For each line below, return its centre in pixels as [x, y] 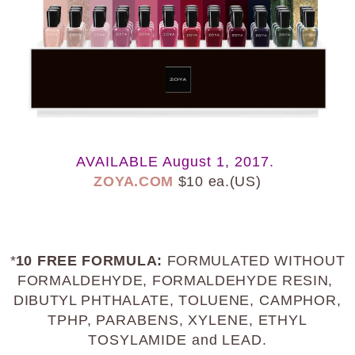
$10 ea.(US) [218, 181]
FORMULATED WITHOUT [254, 260]
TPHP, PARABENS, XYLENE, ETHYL [177, 320]
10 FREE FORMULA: [89, 260]
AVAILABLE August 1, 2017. [177, 161]
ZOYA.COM [134, 181]
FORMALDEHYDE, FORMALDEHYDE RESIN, [177, 280]
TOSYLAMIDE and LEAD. [177, 340]
